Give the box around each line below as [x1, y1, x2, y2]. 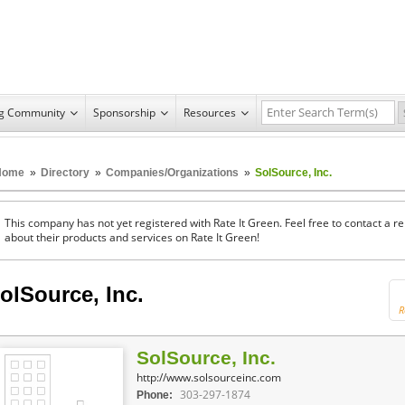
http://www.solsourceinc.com [137, 369, 281, 385]
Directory [41, 165, 89, 179]
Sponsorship [93, 104, 155, 120]
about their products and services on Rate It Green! [5, 230, 259, 244]
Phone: [137, 388, 173, 401]
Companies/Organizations [106, 165, 239, 179]
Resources [184, 104, 236, 120]
